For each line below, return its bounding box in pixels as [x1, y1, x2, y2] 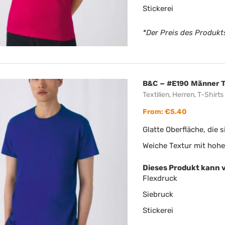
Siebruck [143, 190, 174, 199]
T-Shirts [197, 90, 224, 99]
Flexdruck [143, 174, 178, 183]
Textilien [143, 90, 170, 99]
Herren [172, 90, 195, 99]
